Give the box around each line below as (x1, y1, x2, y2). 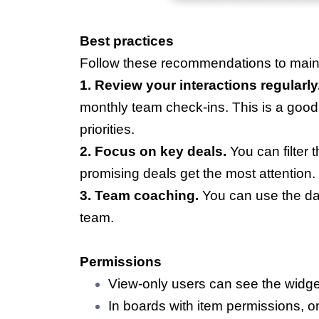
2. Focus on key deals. (80, 144, 226, 159)
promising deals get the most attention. (80, 166, 315, 182)
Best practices (80, 33, 174, 49)
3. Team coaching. (80, 188, 202, 204)
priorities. (80, 122, 135, 137)
